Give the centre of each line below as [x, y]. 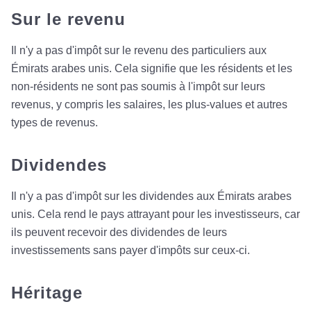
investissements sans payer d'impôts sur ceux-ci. [131, 251]
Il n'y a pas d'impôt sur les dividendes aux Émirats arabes [151, 196]
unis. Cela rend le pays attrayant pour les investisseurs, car [155, 215]
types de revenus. [54, 123]
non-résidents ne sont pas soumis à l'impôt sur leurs [138, 87]
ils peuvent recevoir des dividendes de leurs [119, 233]
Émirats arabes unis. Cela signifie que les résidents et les [152, 69]
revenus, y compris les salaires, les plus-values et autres [149, 105]
